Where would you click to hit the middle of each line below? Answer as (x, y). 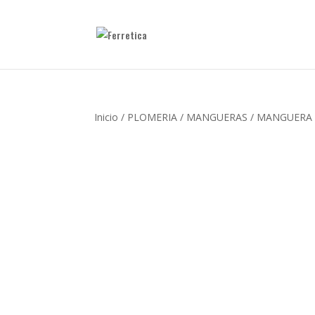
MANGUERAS (217, 117)
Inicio (107, 117)
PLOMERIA (153, 117)
